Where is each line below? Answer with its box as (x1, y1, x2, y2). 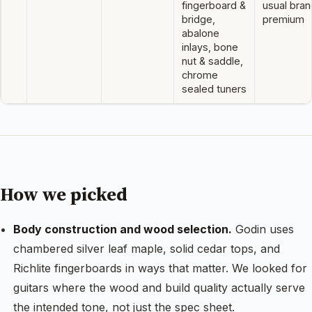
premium (263, 13, 304, 25)
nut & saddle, (182, 54, 243, 67)
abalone (182, 26, 219, 39)
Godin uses (232, 221, 295, 236)
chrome (182, 68, 218, 81)
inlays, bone (182, 40, 238, 53)
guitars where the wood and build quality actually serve (13, 280, 306, 295)
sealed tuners (182, 82, 247, 95)
